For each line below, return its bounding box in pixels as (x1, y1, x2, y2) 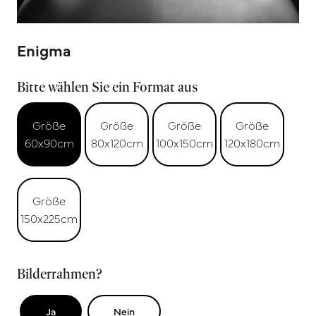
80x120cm (90, 135, 143, 151)
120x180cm (224, 135, 280, 151)
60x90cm (24, 135, 74, 151)
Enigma (17, 39, 71, 61)
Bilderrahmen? (17, 265, 102, 282)
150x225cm (20, 210, 78, 226)
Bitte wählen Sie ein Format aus (17, 78, 197, 95)
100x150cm (156, 135, 213, 151)
